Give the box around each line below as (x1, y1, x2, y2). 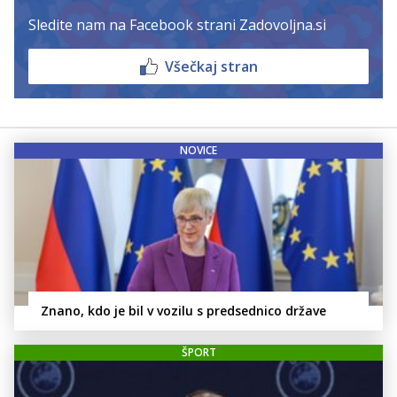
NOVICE (180, 143, 217, 159)
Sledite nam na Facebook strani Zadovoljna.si (28, 15, 326, 35)
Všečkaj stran (164, 57, 258, 77)
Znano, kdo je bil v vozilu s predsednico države (41, 302, 326, 320)
